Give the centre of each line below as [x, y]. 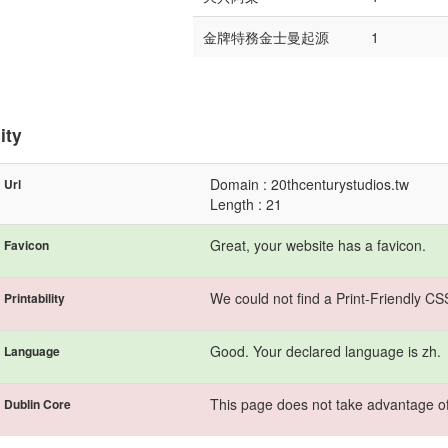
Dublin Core [37, 404]
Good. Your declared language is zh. [325, 351]
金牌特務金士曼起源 [266, 37]
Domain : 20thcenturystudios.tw [309, 184]
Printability [34, 298]
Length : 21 [246, 204]
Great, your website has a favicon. [318, 245]
